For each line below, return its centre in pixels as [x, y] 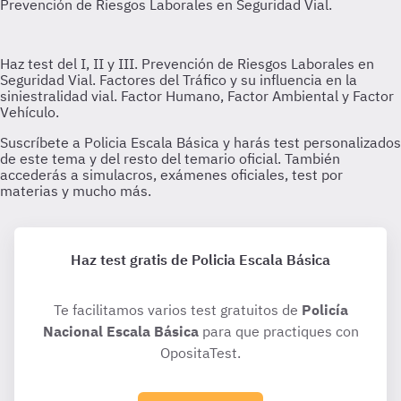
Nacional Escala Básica [120, 331]
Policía [324, 310]
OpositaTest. [200, 353]
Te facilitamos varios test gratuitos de [177, 310]
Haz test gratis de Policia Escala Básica [200, 260]
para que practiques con [278, 331]
